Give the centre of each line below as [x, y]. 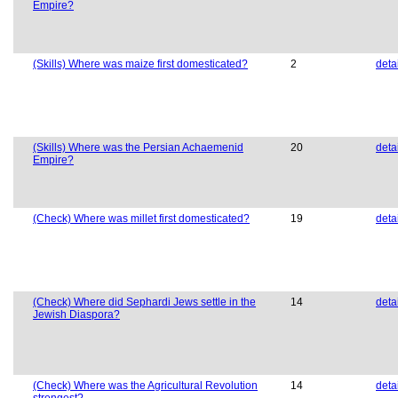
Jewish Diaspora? [76, 315]
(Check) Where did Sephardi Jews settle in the [144, 302]
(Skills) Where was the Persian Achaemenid [138, 148]
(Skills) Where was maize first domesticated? [140, 64]
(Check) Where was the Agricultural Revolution [145, 386]
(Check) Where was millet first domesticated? [141, 219]
